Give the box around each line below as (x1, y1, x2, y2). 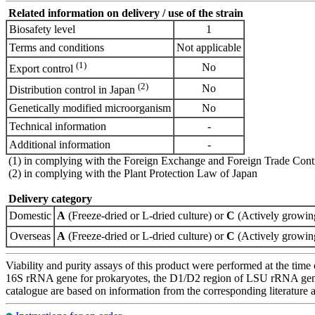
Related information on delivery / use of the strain (8, 6, 243, 19)
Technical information (9, 120, 106, 132)
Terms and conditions (9, 41, 104, 53)
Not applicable (176, 41, 241, 53)
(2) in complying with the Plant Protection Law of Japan (6, 167, 257, 179)
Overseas (10, 229, 51, 242)
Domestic (9, 209, 51, 221)
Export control (9, 63, 76, 75)
